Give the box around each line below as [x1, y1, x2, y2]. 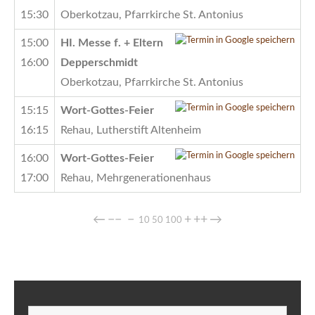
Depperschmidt [60, 56, 138, 68]
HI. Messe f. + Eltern [60, 37, 163, 49]
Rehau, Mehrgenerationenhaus [60, 172, 211, 184]
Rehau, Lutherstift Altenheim [60, 124, 201, 136]
